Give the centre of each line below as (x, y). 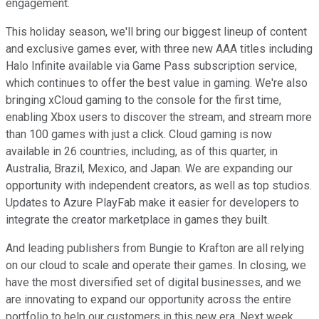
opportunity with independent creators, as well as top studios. (159, 186)
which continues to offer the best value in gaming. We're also (157, 83)
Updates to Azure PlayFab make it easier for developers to (152, 203)
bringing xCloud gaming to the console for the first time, (143, 100)
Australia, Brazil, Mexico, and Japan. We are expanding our (149, 169)
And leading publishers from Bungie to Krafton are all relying (155, 249)
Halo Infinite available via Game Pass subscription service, (151, 66)
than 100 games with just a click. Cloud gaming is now (139, 135)
